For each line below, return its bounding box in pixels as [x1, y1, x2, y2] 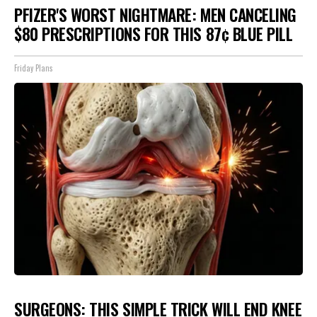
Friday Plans [14, 62, 53, 74]
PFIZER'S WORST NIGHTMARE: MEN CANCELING [14, 2, 297, 27]
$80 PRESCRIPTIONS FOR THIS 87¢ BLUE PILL [14, 21, 293, 46]
